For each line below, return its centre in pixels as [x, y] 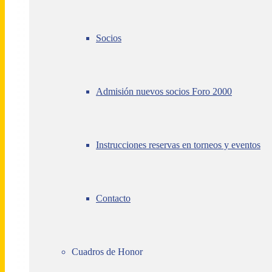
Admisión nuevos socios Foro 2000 [164, 91]
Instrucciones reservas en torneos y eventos [178, 145]
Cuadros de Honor [107, 252]
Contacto [113, 198]
